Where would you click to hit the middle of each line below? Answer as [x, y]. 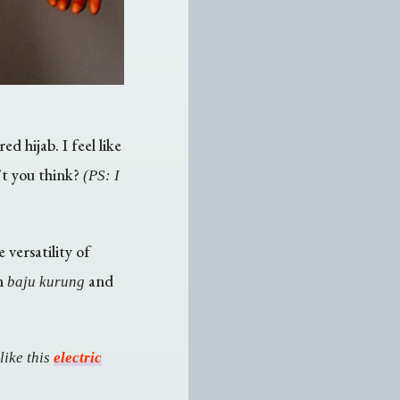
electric [77, 357]
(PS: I [101, 175]
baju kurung [46, 281]
